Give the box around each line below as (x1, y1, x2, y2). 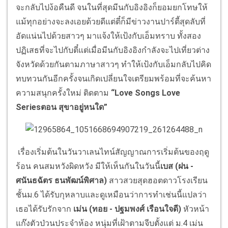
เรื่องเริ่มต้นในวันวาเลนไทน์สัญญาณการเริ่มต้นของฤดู (16, 147, 209, 157)
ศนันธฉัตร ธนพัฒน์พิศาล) (16, 176, 107, 186)
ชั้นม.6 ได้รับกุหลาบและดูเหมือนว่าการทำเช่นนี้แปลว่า (16, 190, 207, 200)
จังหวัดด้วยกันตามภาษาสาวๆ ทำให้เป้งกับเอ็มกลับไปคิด (16, 60, 211, 70)
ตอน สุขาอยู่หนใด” (41, 102, 107, 112)
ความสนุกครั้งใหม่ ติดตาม (16, 88, 111, 98)
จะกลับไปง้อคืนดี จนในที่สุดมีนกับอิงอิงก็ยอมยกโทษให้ (16, 3, 208, 13)
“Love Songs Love (111, 88, 180, 98)
